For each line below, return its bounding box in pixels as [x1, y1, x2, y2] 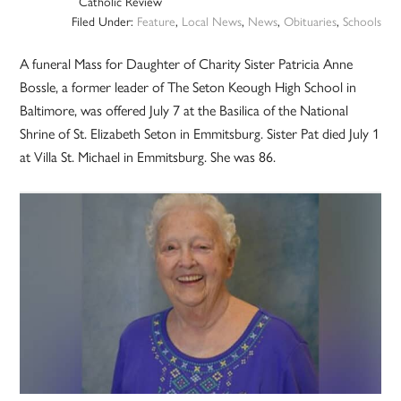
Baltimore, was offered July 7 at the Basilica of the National [20, 99, 349, 121]
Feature [136, 12, 175, 30]
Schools [342, 12, 381, 30]
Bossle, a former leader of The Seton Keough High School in [20, 76, 357, 98]
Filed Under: [71, 12, 137, 30]
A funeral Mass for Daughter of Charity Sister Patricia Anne [20, 53, 354, 74]
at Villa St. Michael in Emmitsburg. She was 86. [20, 146, 277, 167]
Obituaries [283, 12, 337, 30]
